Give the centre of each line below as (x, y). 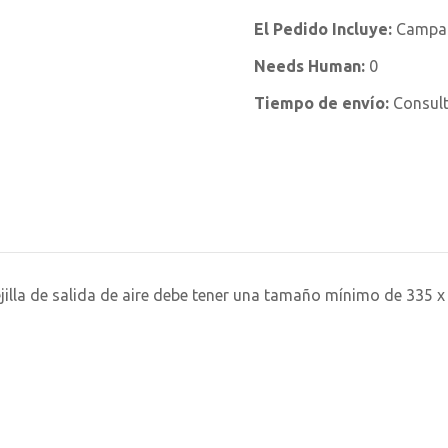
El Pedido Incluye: (325, 29)
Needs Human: (311, 66)
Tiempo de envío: (323, 103)
